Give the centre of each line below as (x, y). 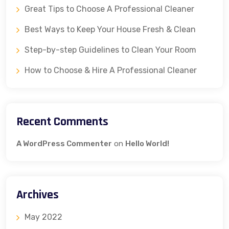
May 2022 (43, 217)
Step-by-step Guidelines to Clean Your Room (110, 50)
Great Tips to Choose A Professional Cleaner (109, 9)
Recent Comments (62, 121)
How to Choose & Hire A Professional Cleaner (111, 70)
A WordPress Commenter (64, 143)
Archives (38, 194)
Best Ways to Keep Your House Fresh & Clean (110, 29)
